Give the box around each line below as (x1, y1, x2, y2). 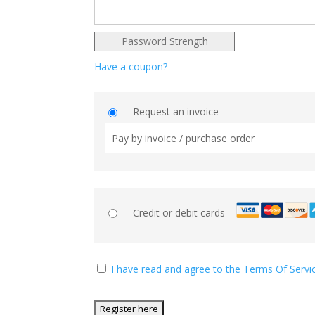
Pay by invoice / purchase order (112, 131, 255, 146)
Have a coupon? (94, 59, 168, 73)
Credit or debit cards (133, 205, 226, 219)
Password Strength (121, 34, 208, 48)
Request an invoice (133, 105, 219, 119)
